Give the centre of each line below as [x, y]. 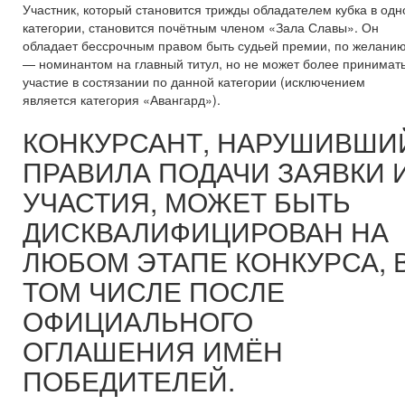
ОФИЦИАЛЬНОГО [138, 320]
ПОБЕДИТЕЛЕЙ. [129, 380]
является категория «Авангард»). [122, 99]
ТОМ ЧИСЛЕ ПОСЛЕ [154, 290]
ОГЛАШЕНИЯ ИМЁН [153, 350]
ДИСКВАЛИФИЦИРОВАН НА [206, 231]
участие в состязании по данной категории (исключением [194, 81]
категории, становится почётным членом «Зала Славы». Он [201, 27]
